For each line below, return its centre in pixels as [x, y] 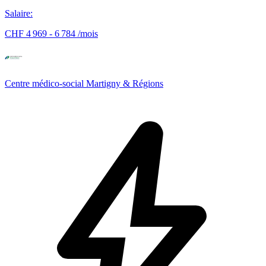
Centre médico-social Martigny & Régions [84, 83]
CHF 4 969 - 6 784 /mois [51, 33]
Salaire [18, 13]
